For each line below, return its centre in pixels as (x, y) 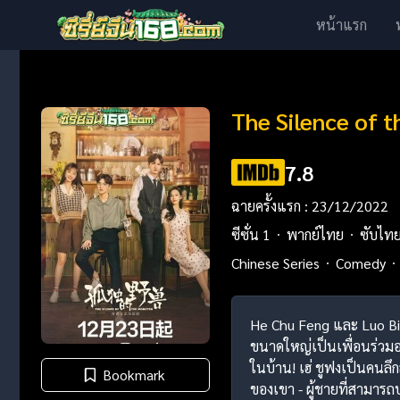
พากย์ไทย (315, 234)
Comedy (360, 263)
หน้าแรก (342, 25)
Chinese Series (275, 263)
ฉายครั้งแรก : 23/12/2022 (309, 206)
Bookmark (134, 375)
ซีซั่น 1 (250, 234)
